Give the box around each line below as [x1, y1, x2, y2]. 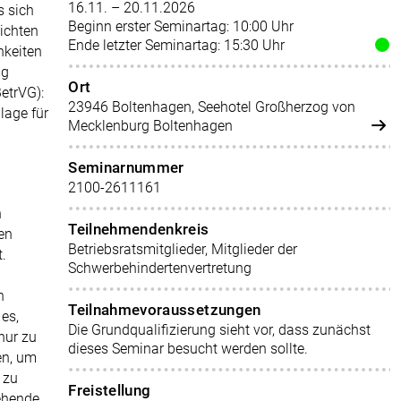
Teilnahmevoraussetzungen [68, 301, 261, 319]
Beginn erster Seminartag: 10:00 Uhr [68, 18, 294, 35]
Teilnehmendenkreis [68, 220, 209, 238]
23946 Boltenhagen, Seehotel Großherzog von [68, 98, 356, 115]
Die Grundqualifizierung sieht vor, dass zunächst [68, 321, 371, 338]
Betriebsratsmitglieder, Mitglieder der [68, 241, 298, 258]
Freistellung [68, 381, 151, 399]
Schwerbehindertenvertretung [68, 260, 252, 277]
